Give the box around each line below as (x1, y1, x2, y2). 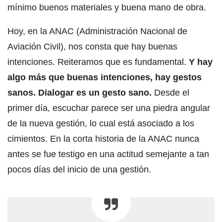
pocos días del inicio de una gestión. (7, 164, 151, 174)
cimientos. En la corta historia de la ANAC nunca (7, 133, 199, 144)
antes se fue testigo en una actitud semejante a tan (7, 149, 209, 159)
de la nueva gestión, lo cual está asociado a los (7, 118, 194, 128)
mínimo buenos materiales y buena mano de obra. (7, 2, 206, 12)
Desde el (152, 87, 189, 98)
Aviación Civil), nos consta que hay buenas (7, 41, 177, 52)
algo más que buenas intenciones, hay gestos (7, 72, 202, 82)
